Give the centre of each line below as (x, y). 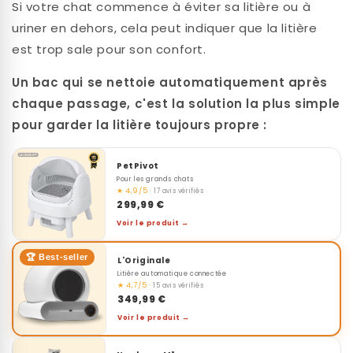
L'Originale (144, 260)
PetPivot (138, 165)
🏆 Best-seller (57, 256)
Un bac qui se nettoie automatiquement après (170, 82)
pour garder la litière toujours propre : (140, 124)
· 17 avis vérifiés (176, 191)
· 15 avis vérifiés (176, 285)
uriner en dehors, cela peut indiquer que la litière (165, 28)
